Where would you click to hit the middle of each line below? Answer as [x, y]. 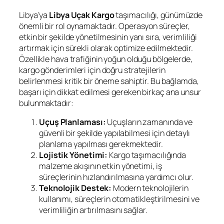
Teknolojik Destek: [75, 188]
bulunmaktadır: [46, 103]
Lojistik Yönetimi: [73, 155]
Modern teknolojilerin [150, 188]
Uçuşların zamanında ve [149, 122]
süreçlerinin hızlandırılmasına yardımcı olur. [116, 177]
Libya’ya [34, 15]
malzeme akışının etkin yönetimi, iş [100, 166]
